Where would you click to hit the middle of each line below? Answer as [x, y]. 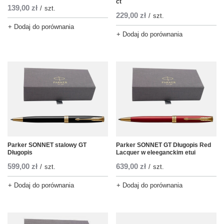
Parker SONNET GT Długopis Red [163, 145]
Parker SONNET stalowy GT [47, 145]
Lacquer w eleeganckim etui [156, 153]
